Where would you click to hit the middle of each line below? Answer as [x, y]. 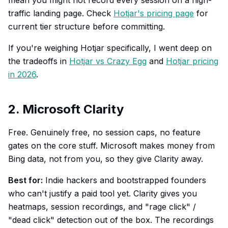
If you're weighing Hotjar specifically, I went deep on [110, 48]
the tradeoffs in [39, 61]
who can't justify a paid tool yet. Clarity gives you [103, 193]
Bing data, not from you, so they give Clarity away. [106, 159]
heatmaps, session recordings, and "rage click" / [102, 207]
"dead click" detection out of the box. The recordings [111, 220]
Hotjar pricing [192, 61]
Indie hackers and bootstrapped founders [124, 180]
